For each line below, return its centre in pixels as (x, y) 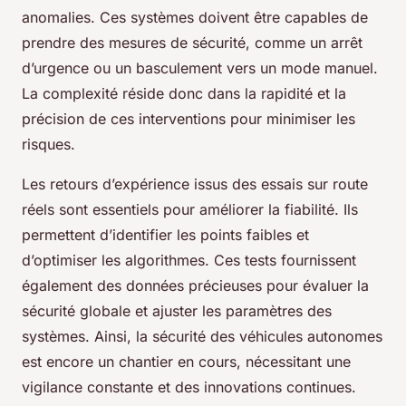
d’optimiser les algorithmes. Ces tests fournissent (189, 261)
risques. (48, 145)
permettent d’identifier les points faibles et (165, 235)
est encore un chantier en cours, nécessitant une (186, 362)
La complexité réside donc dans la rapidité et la (184, 94)
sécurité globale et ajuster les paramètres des (177, 311)
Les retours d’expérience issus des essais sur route (195, 184)
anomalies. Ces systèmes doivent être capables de (195, 18)
